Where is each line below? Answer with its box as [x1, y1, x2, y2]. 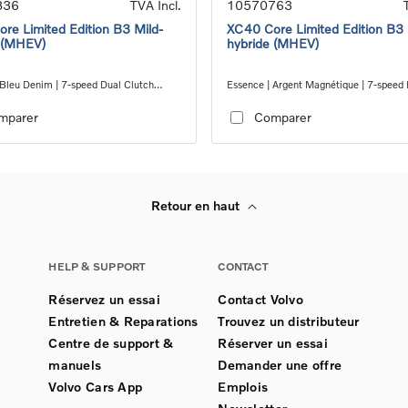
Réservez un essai [48, 291, 161, 307]
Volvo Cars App [48, 378, 143, 394]
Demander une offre [218, 356, 342, 372]
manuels [48, 356, 102, 372]
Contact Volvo [218, 291, 303, 307]
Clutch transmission [227, 92, 317, 105]
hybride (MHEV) [227, 35, 319, 51]
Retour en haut [150, 197, 240, 213]
